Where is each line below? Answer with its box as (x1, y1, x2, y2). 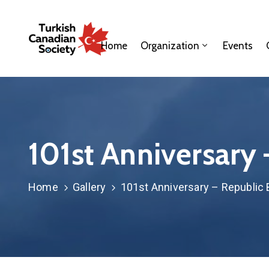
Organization (141, 40, 200, 52)
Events (223, 40, 253, 52)
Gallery (73, 181, 106, 193)
